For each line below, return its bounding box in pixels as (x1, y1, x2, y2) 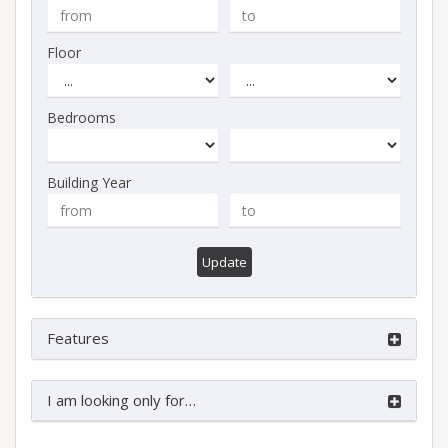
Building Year (47, 173, 131, 192)
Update (201, 253, 247, 271)
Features (47, 328, 109, 348)
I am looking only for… (47, 390, 196, 410)
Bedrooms (47, 108, 116, 127)
